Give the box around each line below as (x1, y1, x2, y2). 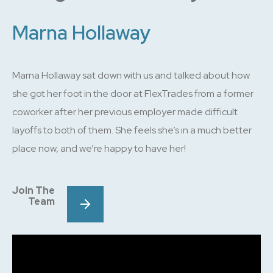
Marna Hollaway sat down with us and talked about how (12, 69, 250, 82)
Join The (12, 184, 55, 197)
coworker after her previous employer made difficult (12, 105, 238, 118)
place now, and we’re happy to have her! (12, 142, 186, 155)
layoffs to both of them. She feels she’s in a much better (12, 124, 252, 136)
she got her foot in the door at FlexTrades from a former (12, 87, 253, 100)
